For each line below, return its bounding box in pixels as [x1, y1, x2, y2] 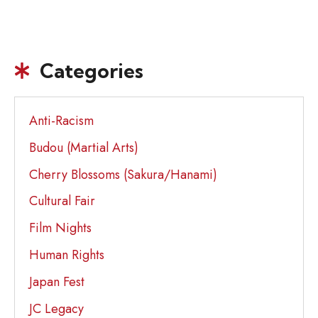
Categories [40, 58, 144, 83]
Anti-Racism [29, 111, 94, 130]
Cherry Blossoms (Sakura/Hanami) [29, 165, 217, 184]
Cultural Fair [29, 192, 95, 211]
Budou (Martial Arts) [29, 138, 138, 157]
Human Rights [29, 245, 104, 264]
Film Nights [29, 219, 92, 238]
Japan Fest [29, 272, 84, 291]
